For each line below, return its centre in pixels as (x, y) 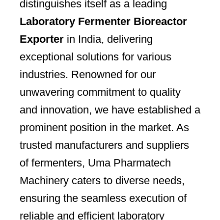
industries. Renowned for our (88, 75)
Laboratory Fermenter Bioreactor (103, 22)
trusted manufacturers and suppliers (104, 145)
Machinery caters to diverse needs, (102, 181)
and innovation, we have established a (110, 110)
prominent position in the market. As (104, 128)
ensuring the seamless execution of (103, 198)
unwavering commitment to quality (100, 92)
